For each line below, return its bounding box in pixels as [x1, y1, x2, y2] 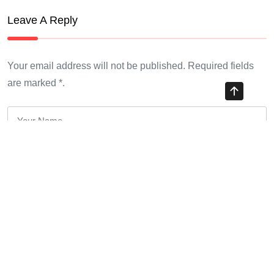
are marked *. [7, 77, 65, 88]
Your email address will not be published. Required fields [7, 60, 254, 71]
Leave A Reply [7, 13, 78, 26]
